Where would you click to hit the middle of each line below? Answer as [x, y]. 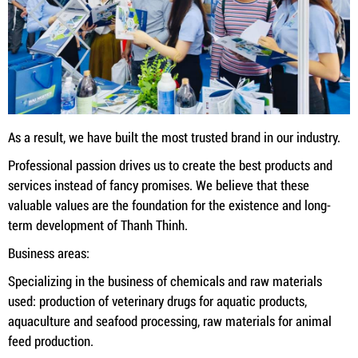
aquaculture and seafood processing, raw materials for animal [170, 321]
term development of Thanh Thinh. [98, 225]
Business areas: [49, 253]
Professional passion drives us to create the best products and [170, 165]
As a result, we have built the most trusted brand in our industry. [174, 137]
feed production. [51, 341]
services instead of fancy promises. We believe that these [159, 185]
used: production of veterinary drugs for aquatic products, [157, 301]
